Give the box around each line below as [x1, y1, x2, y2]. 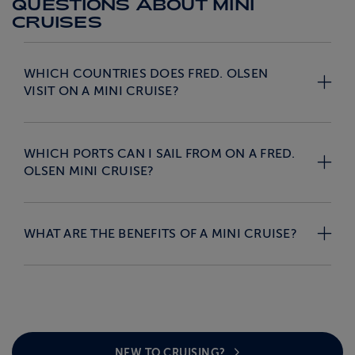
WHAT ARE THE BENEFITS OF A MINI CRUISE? [24, 226, 297, 241]
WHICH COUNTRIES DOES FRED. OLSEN [24, 66, 268, 81]
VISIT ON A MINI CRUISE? [24, 83, 179, 98]
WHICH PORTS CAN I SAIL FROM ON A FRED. [24, 146, 296, 161]
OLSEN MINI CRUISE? [24, 163, 155, 178]
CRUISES [12, 11, 102, 31]
